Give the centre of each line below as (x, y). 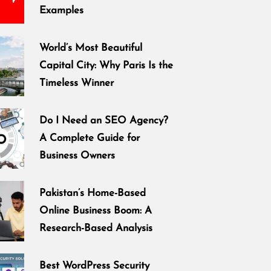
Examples (62, 11)
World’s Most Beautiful (91, 48)
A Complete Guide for (90, 139)
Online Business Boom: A (96, 211)
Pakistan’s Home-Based (93, 194)
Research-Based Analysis (96, 229)
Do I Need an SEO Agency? (104, 121)
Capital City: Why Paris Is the (106, 66)
